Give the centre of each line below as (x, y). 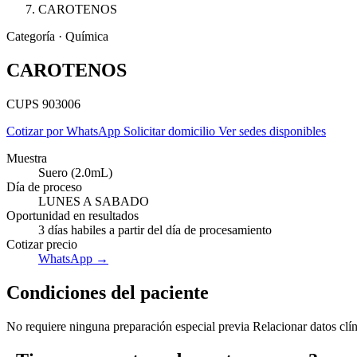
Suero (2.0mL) (75, 172)
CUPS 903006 (43, 104)
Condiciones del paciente (108, 292)
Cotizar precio (42, 244)
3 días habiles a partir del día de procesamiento (155, 229)
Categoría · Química (57, 36)
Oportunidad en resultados (73, 215)
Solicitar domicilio (171, 131)
